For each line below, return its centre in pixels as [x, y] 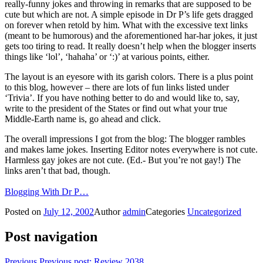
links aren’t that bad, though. [58, 171]
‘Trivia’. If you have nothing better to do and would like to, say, [122, 98]
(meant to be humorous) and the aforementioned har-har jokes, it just [131, 36]
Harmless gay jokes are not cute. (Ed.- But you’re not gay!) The [123, 160]
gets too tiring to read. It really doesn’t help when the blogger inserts [130, 46]
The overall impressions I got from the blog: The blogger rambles [125, 139]
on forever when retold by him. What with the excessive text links [126, 25]
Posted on [24, 212]
